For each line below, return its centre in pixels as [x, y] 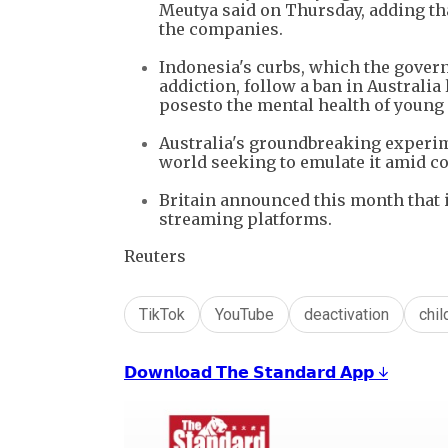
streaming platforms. [245, 218]
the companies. [221, 28]
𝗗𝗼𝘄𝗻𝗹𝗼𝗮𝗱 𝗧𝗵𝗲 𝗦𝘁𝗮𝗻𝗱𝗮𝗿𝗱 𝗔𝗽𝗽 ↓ [256, 371]
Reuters [155, 255]
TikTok [162, 314]
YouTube [244, 314]
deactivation [346, 314]
